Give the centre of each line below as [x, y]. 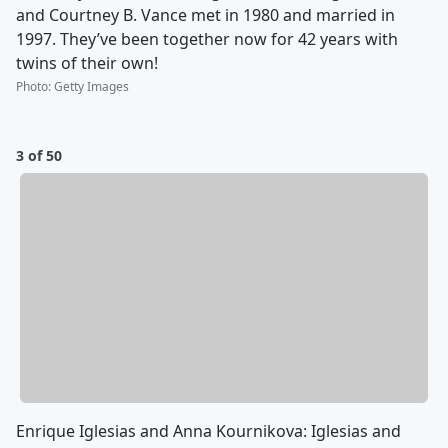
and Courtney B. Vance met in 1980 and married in [205, 15]
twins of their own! [87, 63]
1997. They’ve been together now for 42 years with [207, 39]
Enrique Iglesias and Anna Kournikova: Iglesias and [208, 430]
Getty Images [91, 87]
